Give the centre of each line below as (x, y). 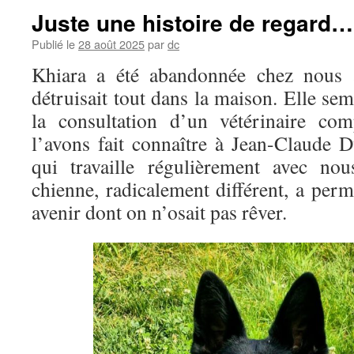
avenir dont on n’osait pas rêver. (159, 212)
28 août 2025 (111, 44)
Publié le (53, 44)
